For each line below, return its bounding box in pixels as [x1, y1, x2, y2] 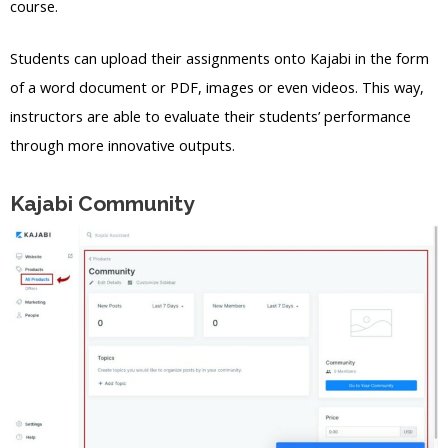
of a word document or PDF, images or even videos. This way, [10, 76, 424, 97]
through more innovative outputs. [10, 134, 235, 155]
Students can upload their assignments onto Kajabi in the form [10, 47, 429, 68]
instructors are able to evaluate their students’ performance [10, 105, 411, 126]
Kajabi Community [10, 191, 195, 217]
